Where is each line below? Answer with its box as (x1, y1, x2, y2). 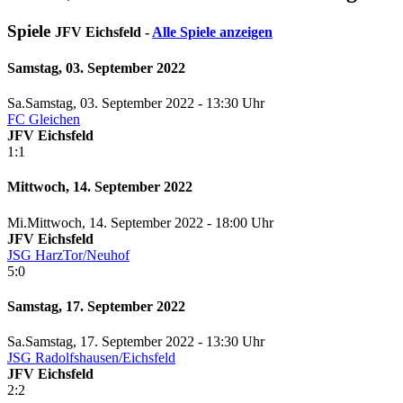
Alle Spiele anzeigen (152, 23, 273, 40)
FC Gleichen (7, 112, 80, 128)
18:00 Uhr (215, 214, 273, 230)
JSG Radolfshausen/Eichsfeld (7, 350, 175, 366)
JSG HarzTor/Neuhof (7, 246, 130, 263)
